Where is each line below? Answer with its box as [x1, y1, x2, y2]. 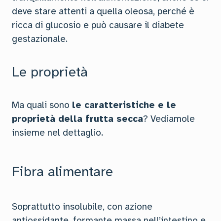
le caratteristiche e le [72, 99, 176, 111]
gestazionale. [12, 33, 68, 45]
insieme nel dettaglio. [12, 127, 103, 139]
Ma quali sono [12, 99, 72, 111]
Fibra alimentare [12, 163, 113, 180]
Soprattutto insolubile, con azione [12, 201, 152, 213]
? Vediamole [143, 113, 195, 125]
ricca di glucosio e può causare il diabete [12, 19, 184, 31]
